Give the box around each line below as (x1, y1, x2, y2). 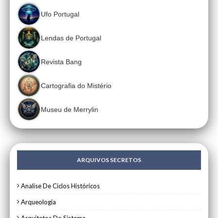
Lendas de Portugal (41, 34, 101, 42)
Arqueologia (21, 198, 56, 206)
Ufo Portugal (41, 10, 79, 18)
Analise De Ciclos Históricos (21, 182, 100, 190)
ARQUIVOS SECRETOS (77, 156, 141, 164)
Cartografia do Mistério (41, 81, 111, 90)
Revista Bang (41, 57, 82, 66)
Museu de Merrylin (41, 105, 98, 113)
